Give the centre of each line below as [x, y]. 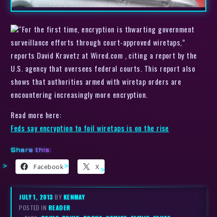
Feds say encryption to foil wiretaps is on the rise [90, 128]
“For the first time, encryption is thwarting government [107, 29]
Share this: [31, 150]
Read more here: [36, 115]
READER [59, 208]
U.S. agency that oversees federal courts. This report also [103, 68]
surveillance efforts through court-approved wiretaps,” [98, 42]
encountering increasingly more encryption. [88, 94]
